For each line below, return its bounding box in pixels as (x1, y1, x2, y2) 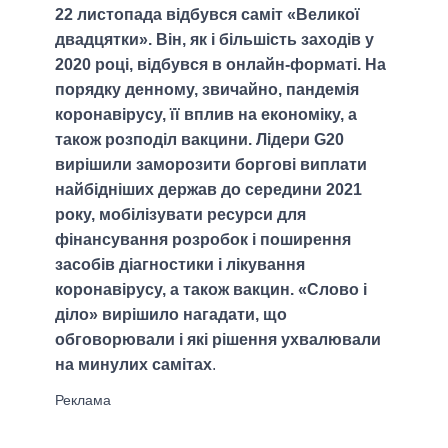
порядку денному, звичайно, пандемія (55, 80, 359, 98)
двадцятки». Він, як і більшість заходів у (55, 30, 374, 48)
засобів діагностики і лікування (55, 255, 305, 273)
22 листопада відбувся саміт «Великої (55, 5, 360, 23)
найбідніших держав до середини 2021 (55, 180, 362, 198)
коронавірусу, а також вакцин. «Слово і (55, 280, 367, 298)
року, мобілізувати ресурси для (55, 205, 306, 223)
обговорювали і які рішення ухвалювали (55, 330, 381, 348)
